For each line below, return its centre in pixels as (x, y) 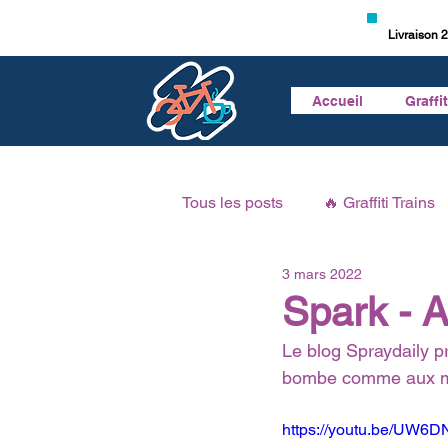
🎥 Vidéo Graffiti (277, 282)
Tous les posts (232, 202)
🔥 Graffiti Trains (379, 202)
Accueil (337, 100)
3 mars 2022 (322, 274)
